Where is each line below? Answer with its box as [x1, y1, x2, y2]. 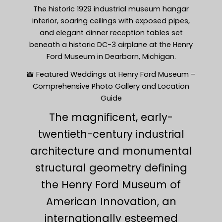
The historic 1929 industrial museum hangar [33, 3, 189, 14]
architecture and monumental [30, 143, 192, 158]
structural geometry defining [35, 160, 187, 175]
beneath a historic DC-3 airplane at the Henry [29, 39, 193, 50]
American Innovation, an [46, 194, 176, 209]
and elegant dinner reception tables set [39, 27, 183, 38]
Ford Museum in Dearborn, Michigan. [46, 51, 176, 61]
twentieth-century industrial [38, 126, 184, 141]
